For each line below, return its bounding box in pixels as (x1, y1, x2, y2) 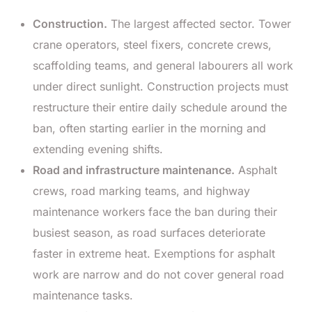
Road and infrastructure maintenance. (33, 162, 235, 177)
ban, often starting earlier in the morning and (33, 120, 266, 135)
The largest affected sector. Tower (107, 16, 291, 31)
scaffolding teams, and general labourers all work (33, 58, 293, 72)
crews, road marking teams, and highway (33, 183, 250, 198)
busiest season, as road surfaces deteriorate (33, 225, 265, 240)
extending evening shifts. (33, 141, 163, 156)
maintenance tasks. (33, 288, 133, 302)
